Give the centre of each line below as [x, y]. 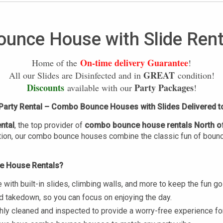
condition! [196, 75]
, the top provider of [50, 125]
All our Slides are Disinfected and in [76, 75]
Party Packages [164, 88]
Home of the [56, 63]
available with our [101, 88]
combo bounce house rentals [138, 125]
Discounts [47, 88]
